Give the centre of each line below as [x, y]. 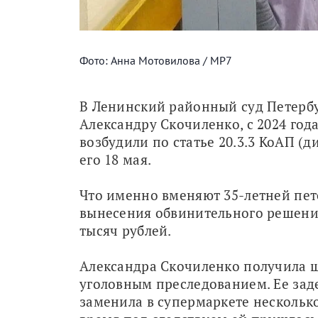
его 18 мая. [116, 159]
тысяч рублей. [126, 230]
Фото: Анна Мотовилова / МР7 [156, 60]
